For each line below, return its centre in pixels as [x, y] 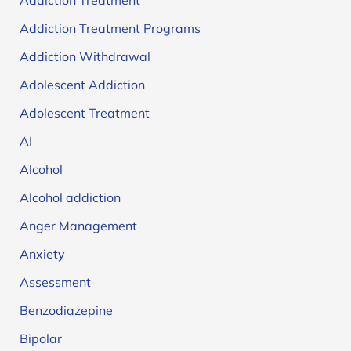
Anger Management [78, 226]
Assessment [55, 282]
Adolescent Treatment [84, 113]
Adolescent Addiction [82, 85]
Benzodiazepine [66, 311]
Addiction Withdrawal [85, 57]
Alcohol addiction [70, 198]
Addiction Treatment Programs [110, 29]
